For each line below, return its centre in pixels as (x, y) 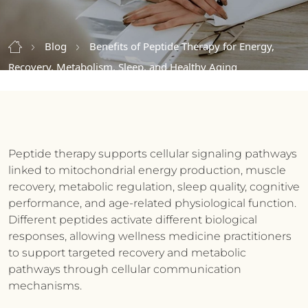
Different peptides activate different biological (133, 220)
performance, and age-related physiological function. (152, 203)
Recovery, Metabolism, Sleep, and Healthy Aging (123, 67)
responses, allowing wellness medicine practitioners (150, 236)
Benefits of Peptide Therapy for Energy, (182, 46)
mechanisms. (45, 286)
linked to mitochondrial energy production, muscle (147, 170)
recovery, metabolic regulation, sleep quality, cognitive (154, 187)
